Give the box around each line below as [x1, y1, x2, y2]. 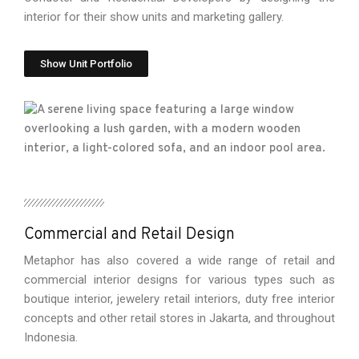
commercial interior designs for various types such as [24, 272, 335, 287]
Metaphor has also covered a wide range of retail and [24, 253, 335, 268]
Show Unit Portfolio [40, 58, 132, 70]
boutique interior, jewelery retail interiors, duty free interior [24, 292, 335, 306]
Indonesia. [24, 330, 78, 345]
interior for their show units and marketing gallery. [24, 10, 284, 24]
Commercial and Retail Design [24, 224, 235, 245]
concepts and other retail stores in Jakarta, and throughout [24, 311, 335, 325]
